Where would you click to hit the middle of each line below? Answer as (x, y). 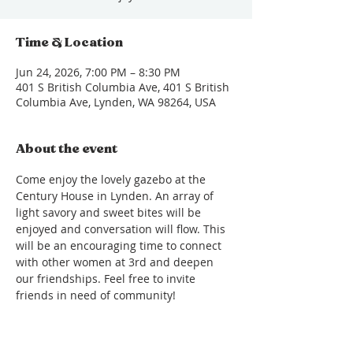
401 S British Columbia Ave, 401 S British (123, 87)
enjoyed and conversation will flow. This (122, 229)
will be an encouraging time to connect (120, 245)
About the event (67, 148)
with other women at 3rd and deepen (116, 262)
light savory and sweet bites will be (110, 212)
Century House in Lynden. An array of (116, 196)
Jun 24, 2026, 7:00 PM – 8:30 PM (98, 72)
